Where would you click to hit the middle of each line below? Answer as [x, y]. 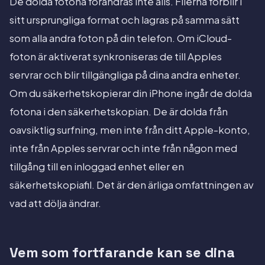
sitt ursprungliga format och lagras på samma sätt [125, 20]
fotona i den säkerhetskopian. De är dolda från [119, 112]
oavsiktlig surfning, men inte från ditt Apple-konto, [130, 130]
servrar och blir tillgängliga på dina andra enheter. [125, 75]
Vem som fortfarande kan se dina [122, 253]
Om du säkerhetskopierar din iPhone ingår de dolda [131, 93]
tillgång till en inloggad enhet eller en [97, 167]
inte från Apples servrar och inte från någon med [123, 148]
